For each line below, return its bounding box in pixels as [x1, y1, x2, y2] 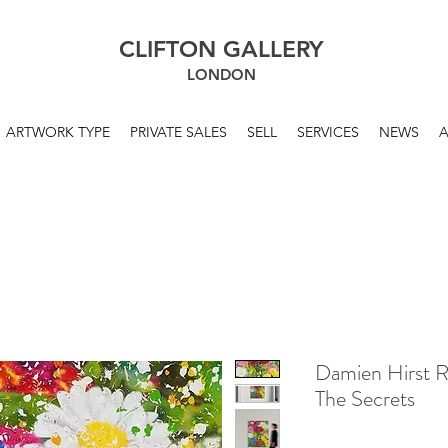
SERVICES [296, 123, 359, 141]
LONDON [186, 65, 256, 84]
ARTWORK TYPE [5, 123, 110, 141]
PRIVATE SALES [129, 123, 227, 141]
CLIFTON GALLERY [119, 35, 323, 63]
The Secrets [314, 383, 415, 414]
